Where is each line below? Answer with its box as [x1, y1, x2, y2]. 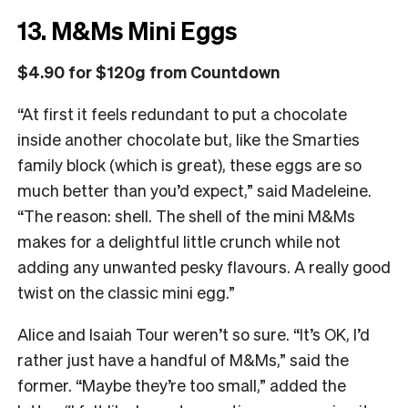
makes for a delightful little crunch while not [17, 229, 341, 251]
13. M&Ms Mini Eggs [17, 14, 237, 46]
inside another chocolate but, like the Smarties [17, 127, 360, 149]
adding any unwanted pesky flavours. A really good [17, 255, 391, 277]
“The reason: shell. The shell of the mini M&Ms [17, 204, 355, 226]
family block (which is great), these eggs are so [17, 153, 362, 175]
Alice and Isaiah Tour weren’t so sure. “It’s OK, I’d [17, 322, 370, 344]
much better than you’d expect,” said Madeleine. [17, 178, 372, 200]
